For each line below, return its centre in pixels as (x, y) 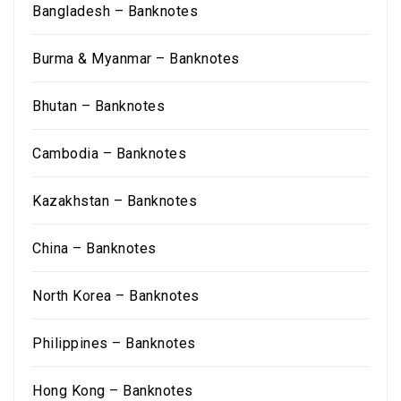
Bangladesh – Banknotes (115, 11)
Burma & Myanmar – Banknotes (136, 59)
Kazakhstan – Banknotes (115, 201)
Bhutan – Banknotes (98, 106)
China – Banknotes (94, 248)
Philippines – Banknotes (114, 343)
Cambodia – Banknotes (109, 154)
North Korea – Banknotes (116, 296)
